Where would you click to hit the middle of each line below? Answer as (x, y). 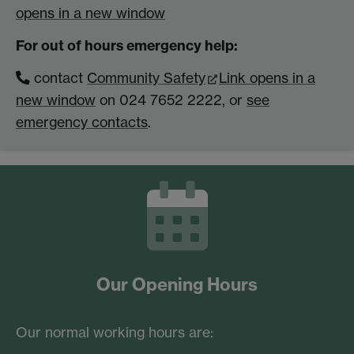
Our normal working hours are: (115, 332)
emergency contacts (82, 122)
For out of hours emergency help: (127, 46)
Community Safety (146, 78)
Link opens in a (267, 78)
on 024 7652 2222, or (171, 100)
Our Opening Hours (177, 284)
